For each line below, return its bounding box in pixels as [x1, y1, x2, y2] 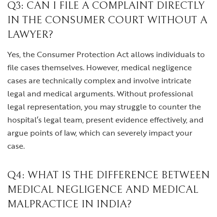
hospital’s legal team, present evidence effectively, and [7, 114, 203, 125]
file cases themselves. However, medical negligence [7, 62, 192, 73]
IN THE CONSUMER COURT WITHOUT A [7, 14, 207, 26]
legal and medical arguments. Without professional [7, 88, 193, 99]
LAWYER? [7, 29, 53, 41]
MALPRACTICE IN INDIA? [7, 198, 132, 210]
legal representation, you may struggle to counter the [7, 101, 201, 112]
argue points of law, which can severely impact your [7, 127, 192, 139]
